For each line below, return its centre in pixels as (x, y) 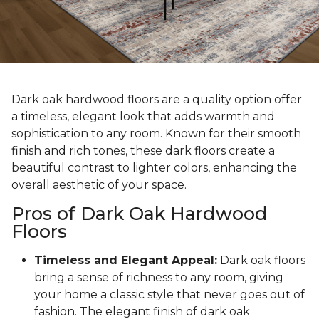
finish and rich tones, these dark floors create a (143, 151)
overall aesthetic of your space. (99, 185)
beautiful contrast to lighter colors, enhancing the (154, 168)
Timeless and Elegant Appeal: (126, 261)
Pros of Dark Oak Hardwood (140, 214)
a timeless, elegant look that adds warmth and (143, 117)
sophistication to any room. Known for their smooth (156, 134)
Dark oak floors (261, 261)
